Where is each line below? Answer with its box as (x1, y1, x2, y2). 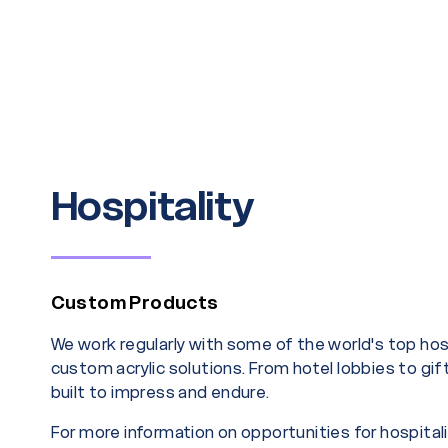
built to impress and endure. (50, 382, 270, 403)
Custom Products (50, 291, 219, 315)
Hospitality (50, 180, 254, 232)
